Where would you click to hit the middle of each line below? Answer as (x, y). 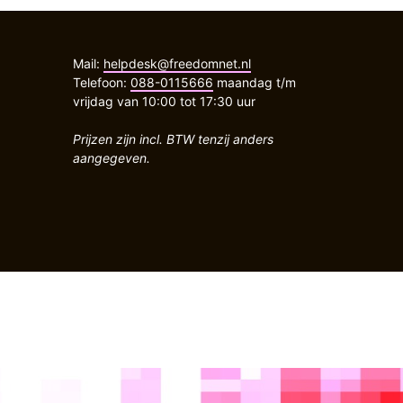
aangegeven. (112, 158)
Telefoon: (102, 83)
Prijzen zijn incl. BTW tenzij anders (173, 139)
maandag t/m (255, 83)
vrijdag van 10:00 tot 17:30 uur (164, 102)
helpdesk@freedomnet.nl (177, 64)
